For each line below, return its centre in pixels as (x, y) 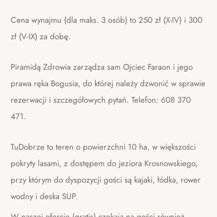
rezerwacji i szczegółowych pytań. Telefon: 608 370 (101, 100)
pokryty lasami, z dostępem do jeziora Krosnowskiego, (104, 163)
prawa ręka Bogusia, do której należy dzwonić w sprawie (108, 84)
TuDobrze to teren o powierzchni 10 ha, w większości (103, 147)
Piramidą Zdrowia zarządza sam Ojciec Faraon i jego (102, 67)
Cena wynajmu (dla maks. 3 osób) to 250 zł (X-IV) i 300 (107, 20)
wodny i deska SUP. (46, 196)
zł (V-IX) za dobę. (41, 37)
